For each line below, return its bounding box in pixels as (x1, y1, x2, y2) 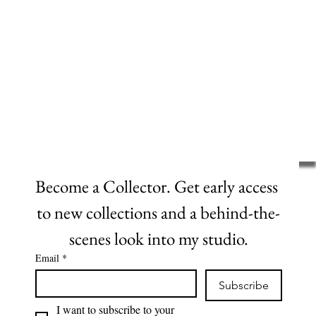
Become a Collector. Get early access (35, 174, 279, 197)
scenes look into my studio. (68, 226, 248, 250)
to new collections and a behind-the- (37, 200, 281, 224)
